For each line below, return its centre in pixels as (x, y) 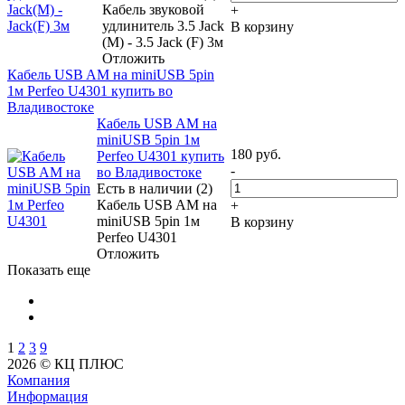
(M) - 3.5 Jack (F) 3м (163, 42)
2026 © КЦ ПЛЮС (66, 363)
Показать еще (49, 269)
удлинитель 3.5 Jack (163, 25)
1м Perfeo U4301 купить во (90, 90)
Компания (38, 380)
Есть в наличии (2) (155, 188)
